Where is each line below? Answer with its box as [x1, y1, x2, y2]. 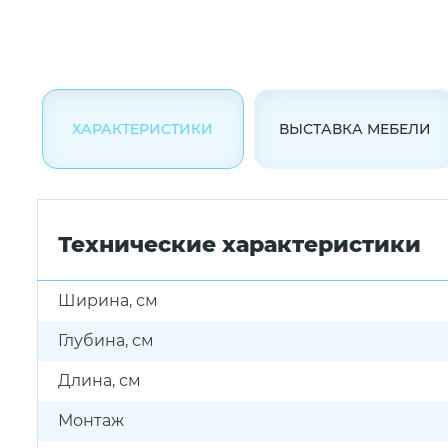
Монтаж [58, 411, 124, 430]
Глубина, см [58, 331, 154, 350]
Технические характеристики [58, 231, 421, 258]
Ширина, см [58, 291, 158, 310]
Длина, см [58, 371, 141, 390]
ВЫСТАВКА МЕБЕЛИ [278, 120, 431, 138]
